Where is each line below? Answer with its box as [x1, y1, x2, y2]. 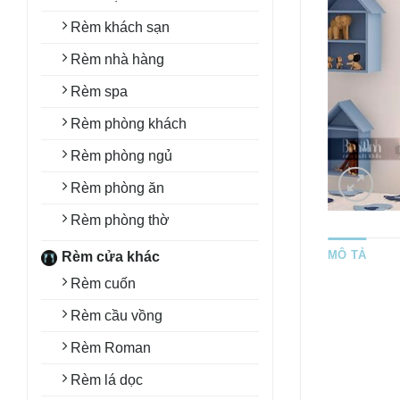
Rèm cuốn [71, 276, 136, 291]
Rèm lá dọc [71, 372, 143, 387]
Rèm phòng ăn [71, 180, 164, 196]
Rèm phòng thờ [71, 212, 170, 228]
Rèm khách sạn [71, 20, 170, 35]
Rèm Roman [71, 340, 151, 355]
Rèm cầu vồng [71, 308, 162, 323]
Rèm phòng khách [71, 116, 187, 131]
